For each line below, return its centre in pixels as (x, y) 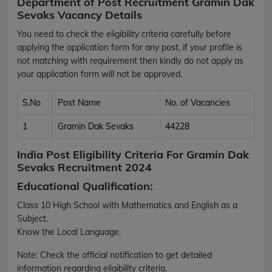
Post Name (79, 102)
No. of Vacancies (198, 102)
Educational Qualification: (85, 186)
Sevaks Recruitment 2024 (84, 167)
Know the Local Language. (69, 232)
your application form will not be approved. (100, 74)
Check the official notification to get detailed (125, 255)
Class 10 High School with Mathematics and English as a (127, 205)
